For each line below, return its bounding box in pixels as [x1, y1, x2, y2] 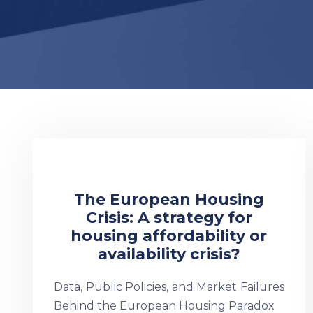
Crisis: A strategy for [85, 208, 252, 227]
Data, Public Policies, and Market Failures [54, 280, 284, 293]
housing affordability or [71, 226, 268, 245]
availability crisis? [97, 245, 240, 263]
